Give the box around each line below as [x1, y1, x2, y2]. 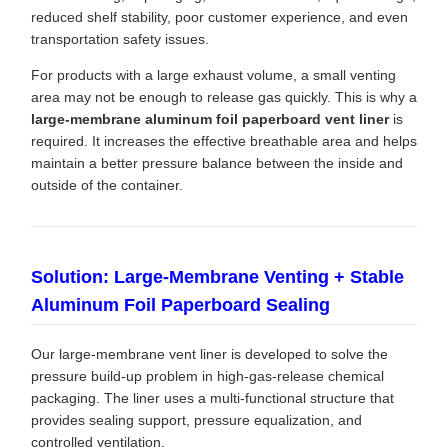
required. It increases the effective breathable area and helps [31, 133, 417, 150]
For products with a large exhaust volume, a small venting [31, 67, 396, 84]
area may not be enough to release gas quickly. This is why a [31, 89, 417, 106]
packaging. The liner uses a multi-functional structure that [31, 390, 394, 407]
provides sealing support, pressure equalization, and [31, 412, 362, 429]
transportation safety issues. [31, 31, 209, 48]
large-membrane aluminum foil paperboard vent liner [31, 111, 389, 128]
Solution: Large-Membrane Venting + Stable [31, 267, 404, 288]
